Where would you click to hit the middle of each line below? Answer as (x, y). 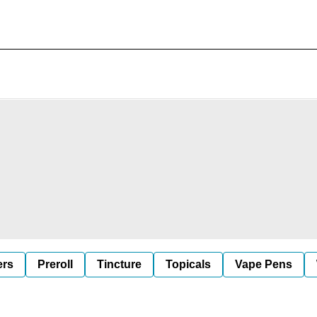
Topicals (188, 264)
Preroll (55, 264)
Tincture (119, 264)
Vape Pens (264, 264)
